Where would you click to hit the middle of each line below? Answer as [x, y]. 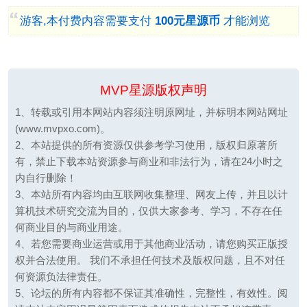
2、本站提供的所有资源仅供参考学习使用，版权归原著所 [146, 145]
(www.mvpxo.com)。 [62, 128]
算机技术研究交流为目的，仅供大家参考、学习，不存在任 [148, 210]
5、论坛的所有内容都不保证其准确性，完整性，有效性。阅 [151, 293]
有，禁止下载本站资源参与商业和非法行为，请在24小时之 [149, 161]
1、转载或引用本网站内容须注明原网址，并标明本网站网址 [151, 112]
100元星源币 [187, 21]
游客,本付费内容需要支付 [87, 21]
